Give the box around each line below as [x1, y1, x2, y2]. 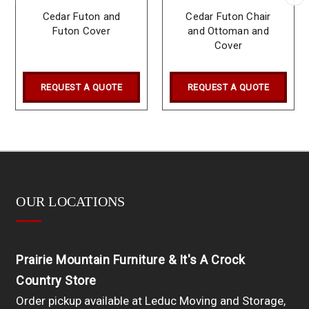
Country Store [16, 273, 97, 288]
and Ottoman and [188, 24, 269, 37]
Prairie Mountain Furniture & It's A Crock [16, 252, 246, 268]
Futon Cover [52, 24, 110, 37]
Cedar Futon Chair [186, 10, 271, 23]
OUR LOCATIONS [16, 194, 126, 210]
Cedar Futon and [42, 10, 121, 23]
